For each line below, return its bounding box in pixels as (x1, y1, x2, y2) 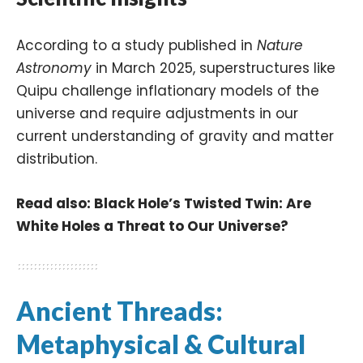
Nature (257, 36, 303, 56)
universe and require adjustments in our (16, 104, 298, 124)
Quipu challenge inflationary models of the (16, 81, 319, 101)
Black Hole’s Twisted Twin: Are (94, 194, 311, 214)
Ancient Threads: (16, 295, 223, 327)
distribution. (16, 149, 97, 169)
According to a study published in (16, 36, 257, 56)
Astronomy (16, 58, 92, 79)
